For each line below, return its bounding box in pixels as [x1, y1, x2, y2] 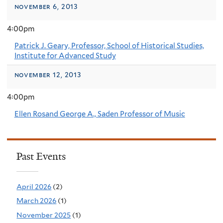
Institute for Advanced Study [14, 51, 116, 61]
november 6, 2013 [14, 2, 78, 10]
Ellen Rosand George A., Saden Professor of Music [14, 110, 185, 119]
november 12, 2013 [14, 70, 81, 79]
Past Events [16, 150, 66, 163]
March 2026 [16, 197, 57, 205]
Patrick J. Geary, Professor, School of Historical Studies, [14, 41, 204, 51]
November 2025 [16, 211, 71, 219]
